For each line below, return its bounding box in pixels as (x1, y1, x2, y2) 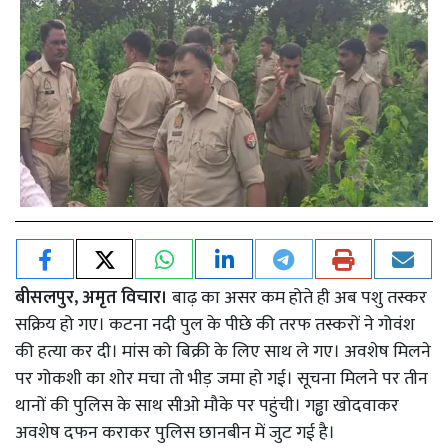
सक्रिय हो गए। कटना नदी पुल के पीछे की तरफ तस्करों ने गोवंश (15, 309, 415, 340)
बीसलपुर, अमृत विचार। (15, 282, 168, 313)
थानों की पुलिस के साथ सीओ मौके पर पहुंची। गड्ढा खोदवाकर (15, 390, 399, 421)
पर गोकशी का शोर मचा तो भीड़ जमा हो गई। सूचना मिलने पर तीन (15, 363, 428, 394)
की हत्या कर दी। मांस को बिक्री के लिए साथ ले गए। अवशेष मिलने (15, 336, 431, 367)
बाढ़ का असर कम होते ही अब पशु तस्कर (168, 282, 427, 313)
